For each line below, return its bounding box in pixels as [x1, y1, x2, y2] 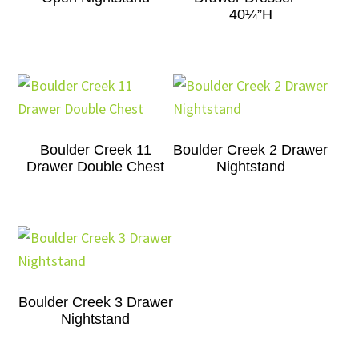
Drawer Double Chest [26, 159, 165, 175]
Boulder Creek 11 [39, 142, 151, 159]
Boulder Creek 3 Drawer [18, 293, 173, 310]
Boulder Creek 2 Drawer [173, 142, 329, 159]
